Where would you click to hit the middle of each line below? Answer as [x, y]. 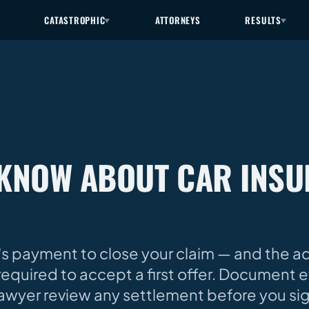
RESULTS [263, 20]
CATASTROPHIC [75, 20]
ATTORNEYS [178, 20]
